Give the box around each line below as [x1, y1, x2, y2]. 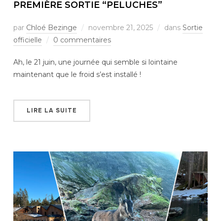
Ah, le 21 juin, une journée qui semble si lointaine [13, 58, 178, 67]
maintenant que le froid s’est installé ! [13, 70, 141, 79]
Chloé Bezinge [26, 23, 77, 33]
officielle [13, 36, 42, 45]
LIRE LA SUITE [26, 107, 77, 115]
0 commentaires [53, 36, 111, 45]
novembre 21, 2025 [88, 23, 153, 33]
